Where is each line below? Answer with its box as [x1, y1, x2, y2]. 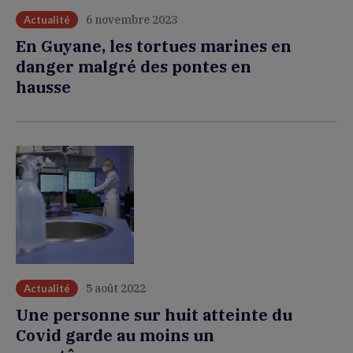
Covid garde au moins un [16, 325, 214, 346]
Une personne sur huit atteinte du [16, 304, 292, 325]
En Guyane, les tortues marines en [16, 35, 292, 57]
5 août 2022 [86, 281, 146, 295]
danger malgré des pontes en [16, 56, 251, 77]
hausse [16, 76, 71, 98]
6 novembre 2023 [86, 13, 177, 27]
